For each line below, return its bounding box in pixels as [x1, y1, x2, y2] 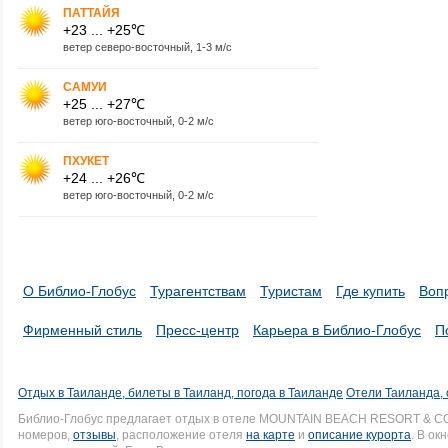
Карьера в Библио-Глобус [253, 322, 421, 338]
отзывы [73, 428, 116, 442]
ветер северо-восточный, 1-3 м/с [63, 40, 232, 53]
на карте [246, 428, 295, 442]
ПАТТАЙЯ [63, 5, 120, 20]
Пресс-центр [156, 322, 239, 338]
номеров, [18, 428, 73, 442]
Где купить [336, 283, 405, 299]
